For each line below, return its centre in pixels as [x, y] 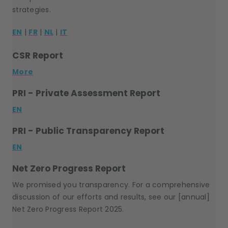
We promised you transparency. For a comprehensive [111, 185]
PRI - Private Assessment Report [86, 93]
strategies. [32, 10]
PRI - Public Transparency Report [88, 131]
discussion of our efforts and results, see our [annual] [111, 197]
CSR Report [38, 55]
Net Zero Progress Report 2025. [68, 209]
